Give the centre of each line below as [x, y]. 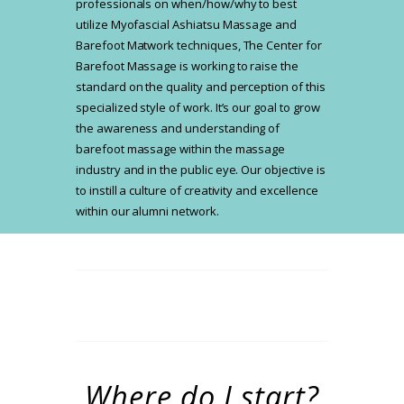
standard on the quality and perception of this [201, 87]
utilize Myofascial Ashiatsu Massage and [187, 25]
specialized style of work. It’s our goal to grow [198, 108]
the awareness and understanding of [178, 129]
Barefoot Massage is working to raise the [187, 66]
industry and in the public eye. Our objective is [201, 170]
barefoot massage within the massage [181, 149]
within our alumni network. [147, 211]
